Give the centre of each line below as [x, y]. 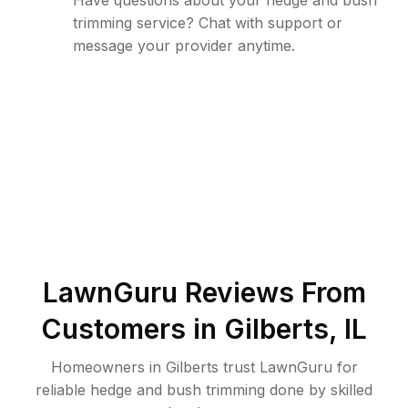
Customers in [133, 329]
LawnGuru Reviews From [204, 292]
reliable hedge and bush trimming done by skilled [204, 390]
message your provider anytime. [184, 46]
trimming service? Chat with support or [208, 23]
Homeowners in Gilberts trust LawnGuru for [204, 367]
